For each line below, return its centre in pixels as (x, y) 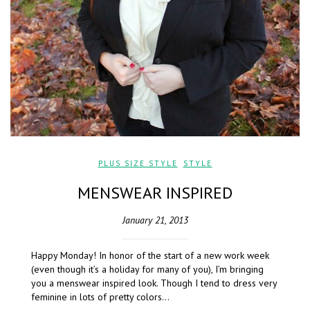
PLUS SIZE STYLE (138, 164)
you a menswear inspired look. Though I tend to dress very (154, 283)
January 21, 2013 (155, 220)
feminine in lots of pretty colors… (100, 297)
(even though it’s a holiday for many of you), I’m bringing (147, 270)
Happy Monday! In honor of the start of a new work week (150, 256)
